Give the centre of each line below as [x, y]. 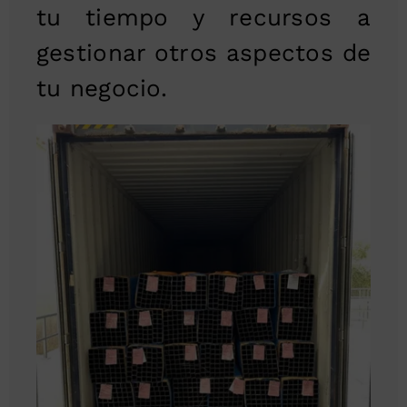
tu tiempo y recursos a [203, 17]
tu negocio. [101, 88]
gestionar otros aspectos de [203, 52]
